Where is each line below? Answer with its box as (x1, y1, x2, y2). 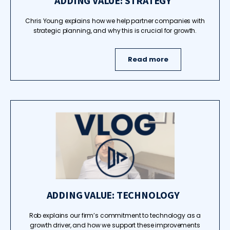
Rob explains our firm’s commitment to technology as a (29, 211, 201, 220)
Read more (128, 54, 168, 64)
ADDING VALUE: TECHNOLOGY (46, 188, 180, 201)
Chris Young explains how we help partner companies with (25, 16, 205, 25)
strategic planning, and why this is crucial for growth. (33, 26, 197, 35)
